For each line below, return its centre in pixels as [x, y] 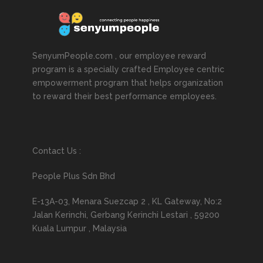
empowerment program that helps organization [128, 82]
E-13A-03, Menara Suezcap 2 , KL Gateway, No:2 [127, 201]
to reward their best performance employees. [124, 96]
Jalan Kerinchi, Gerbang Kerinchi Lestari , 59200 [126, 215]
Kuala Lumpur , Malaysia [80, 228]
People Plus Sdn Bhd [74, 176]
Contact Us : [57, 151]
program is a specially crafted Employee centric [128, 69]
